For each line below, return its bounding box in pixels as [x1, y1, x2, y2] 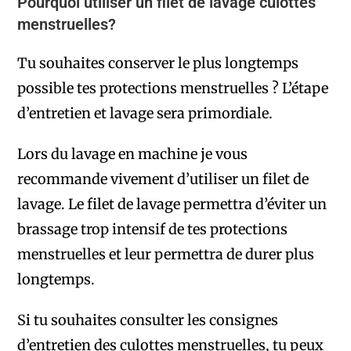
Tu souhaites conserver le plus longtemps [17, 54, 299, 73]
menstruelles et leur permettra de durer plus [17, 245, 315, 264]
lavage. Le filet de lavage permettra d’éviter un [17, 195, 327, 214]
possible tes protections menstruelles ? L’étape [17, 79, 329, 98]
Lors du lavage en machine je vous [17, 145, 248, 164]
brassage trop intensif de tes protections [17, 220, 288, 239]
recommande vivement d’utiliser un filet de [17, 170, 309, 189]
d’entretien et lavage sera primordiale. [17, 104, 273, 123]
